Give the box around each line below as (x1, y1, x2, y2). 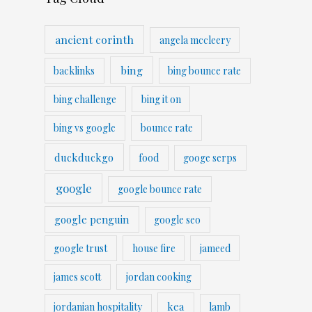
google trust (54, 242, 108, 256)
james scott (54, 270, 102, 284)
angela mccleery (159, 33, 231, 47)
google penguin (54, 212, 130, 226)
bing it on (141, 93, 181, 107)
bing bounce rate (168, 63, 242, 77)
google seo (154, 213, 201, 226)
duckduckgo (54, 150, 114, 164)
